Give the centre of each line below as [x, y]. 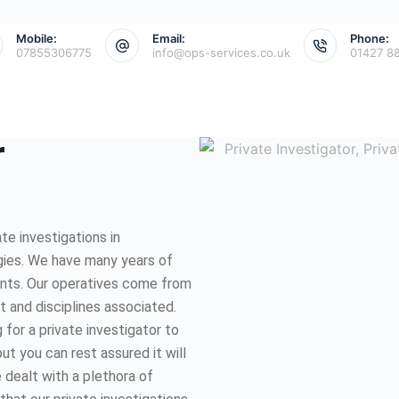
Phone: [370, 38]
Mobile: [37, 38]
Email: [168, 38]
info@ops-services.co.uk [221, 53]
